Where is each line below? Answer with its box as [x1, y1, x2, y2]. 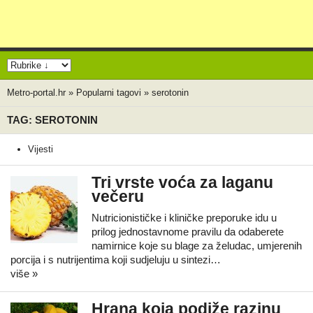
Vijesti [28, 144, 53, 154]
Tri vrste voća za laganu [92, 174, 273, 191]
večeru [92, 188, 144, 205]
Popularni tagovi [76, 87, 141, 98]
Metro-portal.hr [7, 87, 66, 98]
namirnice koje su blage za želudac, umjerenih [92, 240, 302, 252]
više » [10, 268, 38, 279]
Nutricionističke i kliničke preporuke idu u [92, 212, 277, 224]
